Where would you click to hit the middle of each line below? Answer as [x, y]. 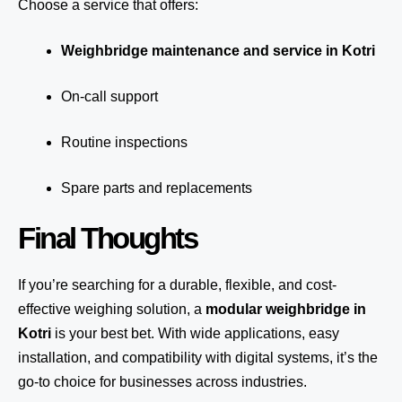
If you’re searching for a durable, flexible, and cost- [177, 285]
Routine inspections [124, 142]
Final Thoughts [107, 238]
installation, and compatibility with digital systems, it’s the [198, 358]
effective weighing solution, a [112, 309]
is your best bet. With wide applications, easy [195, 333]
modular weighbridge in [286, 309]
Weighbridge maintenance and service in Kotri [218, 51]
